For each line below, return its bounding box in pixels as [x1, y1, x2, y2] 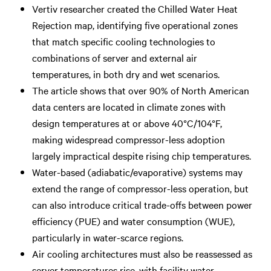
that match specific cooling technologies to [31, 34, 215, 48]
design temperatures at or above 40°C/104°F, [31, 116, 222, 129]
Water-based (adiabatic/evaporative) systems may [31, 165, 243, 178]
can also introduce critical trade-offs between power [31, 197, 252, 211]
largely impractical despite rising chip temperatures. [31, 148, 251, 162]
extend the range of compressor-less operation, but [31, 181, 249, 195]
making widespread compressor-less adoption [31, 132, 225, 146]
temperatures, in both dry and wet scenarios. [31, 67, 220, 80]
